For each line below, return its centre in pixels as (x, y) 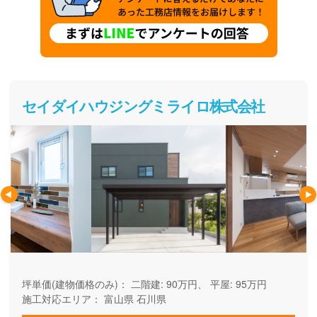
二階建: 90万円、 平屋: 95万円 (197, 284)
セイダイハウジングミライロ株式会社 (143, 105)
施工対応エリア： (61, 299)
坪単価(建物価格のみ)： (75, 284)
